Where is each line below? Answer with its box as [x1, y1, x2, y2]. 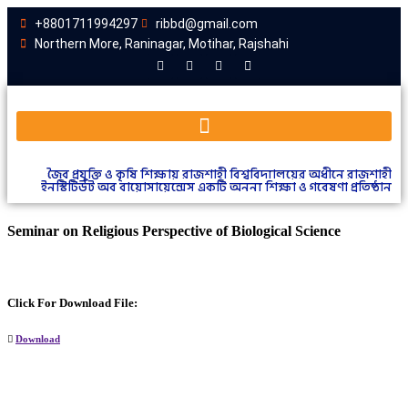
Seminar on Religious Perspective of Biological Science [7, 223, 341, 240]
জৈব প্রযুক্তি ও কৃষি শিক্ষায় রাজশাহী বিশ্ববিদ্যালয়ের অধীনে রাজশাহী [47, 164, 392, 185]
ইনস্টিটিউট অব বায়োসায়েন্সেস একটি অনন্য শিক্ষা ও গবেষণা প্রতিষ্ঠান [41, 177, 392, 198]
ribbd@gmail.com [156, 16, 258, 31]
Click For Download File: [7, 295, 138, 310]
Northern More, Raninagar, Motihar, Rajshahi [35, 36, 289, 51]
